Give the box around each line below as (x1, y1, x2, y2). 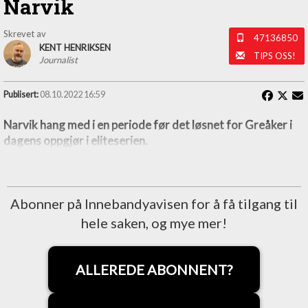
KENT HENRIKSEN (39, 42, 111, 54)
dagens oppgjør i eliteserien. (3, 133, 148, 148)
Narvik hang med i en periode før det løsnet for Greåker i (3, 118, 292, 133)
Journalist (39, 54, 78, 66)
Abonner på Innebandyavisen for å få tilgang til (10, 195, 298, 212)
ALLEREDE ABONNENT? (75, 261, 232, 278)
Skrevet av (3, 28, 46, 40)
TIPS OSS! (253, 50, 296, 62)
